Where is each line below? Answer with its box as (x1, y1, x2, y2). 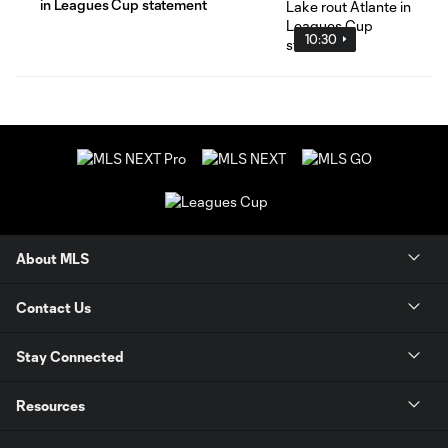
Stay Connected (16, 348, 124, 366)
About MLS (16, 250, 89, 268)
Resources (16, 397, 85, 415)
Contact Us (16, 299, 91, 317)
